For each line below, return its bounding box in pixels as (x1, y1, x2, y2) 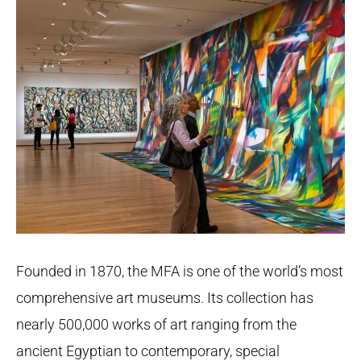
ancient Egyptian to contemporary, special (16, 342, 280, 359)
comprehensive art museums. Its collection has (16, 288, 313, 306)
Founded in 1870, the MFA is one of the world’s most (16, 262, 343, 280)
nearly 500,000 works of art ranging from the (16, 315, 297, 333)
